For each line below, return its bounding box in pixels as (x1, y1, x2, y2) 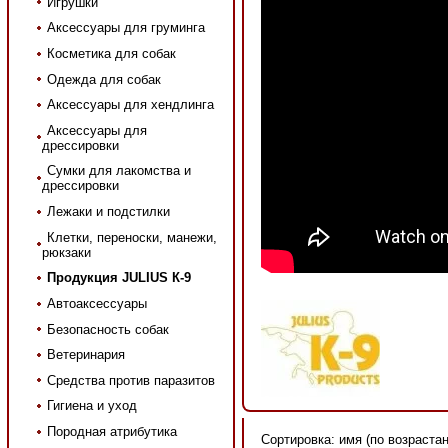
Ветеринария (46, 347, 125, 363)
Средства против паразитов (46, 372, 215, 388)
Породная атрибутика (46, 424, 177, 440)
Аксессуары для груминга (46, 20, 205, 36)
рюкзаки (41, 244, 91, 260)
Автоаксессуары (46, 295, 147, 311)
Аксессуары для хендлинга (46, 97, 214, 113)
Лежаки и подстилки (46, 204, 170, 220)
